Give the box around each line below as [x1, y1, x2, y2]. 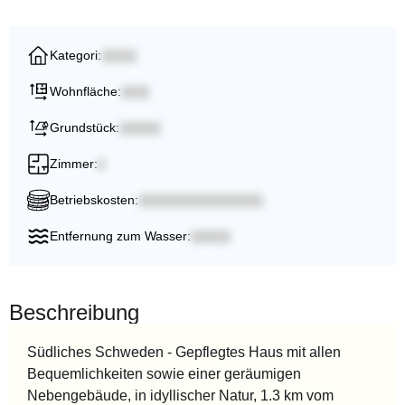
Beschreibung [9, 300, 139, 325]
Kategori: [50, 48, 101, 63]
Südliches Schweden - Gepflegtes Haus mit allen [27, 344, 341, 361]
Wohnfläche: [50, 84, 121, 99]
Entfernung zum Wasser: [50, 229, 191, 244]
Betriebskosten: [50, 193, 138, 208]
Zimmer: [50, 156, 98, 172]
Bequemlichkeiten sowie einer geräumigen [27, 366, 301, 382]
